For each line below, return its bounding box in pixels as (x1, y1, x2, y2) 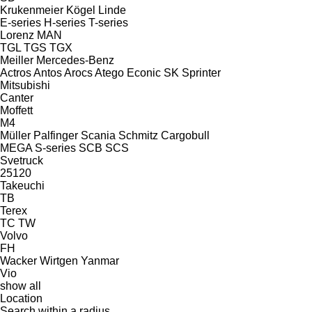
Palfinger (33, 129, 78, 141)
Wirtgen (40, 254, 78, 267)
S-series (35, 141, 76, 154)
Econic (127, 66, 161, 79)
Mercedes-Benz (36, 54, 114, 66)
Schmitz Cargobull (118, 129, 210, 141)
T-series (88, 16, 128, 29)
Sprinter (182, 66, 221, 79)
